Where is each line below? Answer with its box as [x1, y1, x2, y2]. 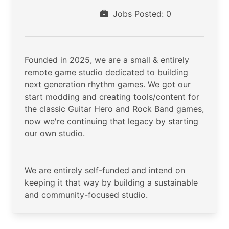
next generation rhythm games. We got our [25, 79, 191, 89]
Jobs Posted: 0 [110, 9, 171, 19]
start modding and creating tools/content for [25, 91, 199, 102]
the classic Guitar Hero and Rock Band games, [25, 103, 204, 114]
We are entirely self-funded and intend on [25, 165, 185, 175]
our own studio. [25, 128, 85, 139]
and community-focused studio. [25, 189, 148, 200]
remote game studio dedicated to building [25, 66, 188, 77]
